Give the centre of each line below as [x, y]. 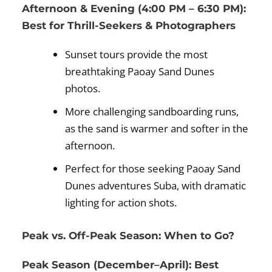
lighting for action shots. [121, 203]
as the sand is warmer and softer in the [157, 129]
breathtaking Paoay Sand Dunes [140, 72]
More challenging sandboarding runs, [152, 112]
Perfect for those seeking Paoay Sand [153, 169]
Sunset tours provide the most [137, 55]
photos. [83, 89]
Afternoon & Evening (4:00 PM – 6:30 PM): [134, 9]
